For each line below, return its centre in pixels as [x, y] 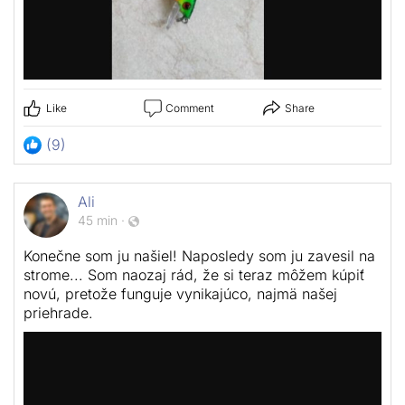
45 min [98, 221]
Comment [189, 108]
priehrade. [58, 313]
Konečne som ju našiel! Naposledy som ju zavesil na [199, 256]
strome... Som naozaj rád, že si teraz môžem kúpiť [194, 275]
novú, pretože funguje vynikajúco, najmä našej [180, 294]
